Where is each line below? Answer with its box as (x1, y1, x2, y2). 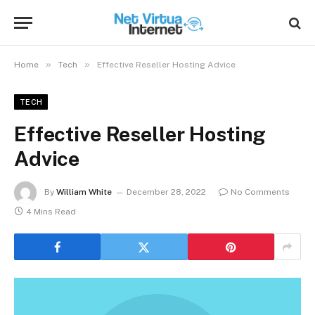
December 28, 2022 (127, 187, 206, 198)
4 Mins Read (26, 207, 76, 217)
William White (56, 187, 112, 198)
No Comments (231, 187, 290, 198)
